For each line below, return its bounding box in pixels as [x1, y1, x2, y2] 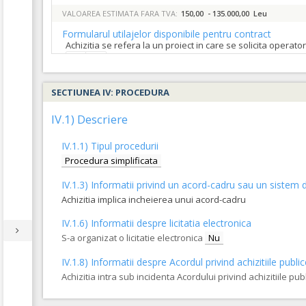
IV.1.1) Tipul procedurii [61, 139, 158, 152]
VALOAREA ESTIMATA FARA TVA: [62, 8, 178, 18]
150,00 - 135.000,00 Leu [181, 8, 267, 18]
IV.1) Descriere [51, 111, 128, 127]
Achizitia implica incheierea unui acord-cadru [61, 193, 246, 206]
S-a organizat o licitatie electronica [61, 232, 203, 244]
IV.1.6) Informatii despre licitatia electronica [61, 217, 251, 229]
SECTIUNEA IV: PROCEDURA [51, 86, 169, 98]
